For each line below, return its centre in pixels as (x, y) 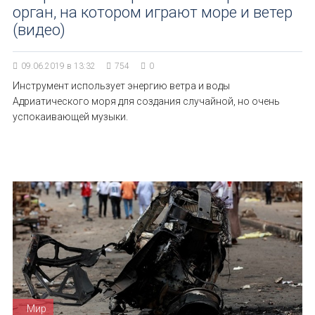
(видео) (39, 30)
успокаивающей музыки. (70, 117)
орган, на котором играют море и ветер (153, 12)
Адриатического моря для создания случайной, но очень (146, 101)
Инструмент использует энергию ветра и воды (121, 86)
